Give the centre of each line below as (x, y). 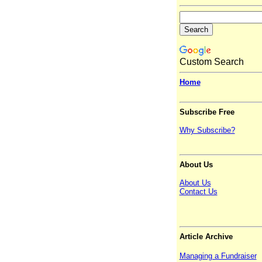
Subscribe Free (207, 112)
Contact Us (198, 192)
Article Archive (206, 237)
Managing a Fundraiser (218, 256)
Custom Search (211, 62)
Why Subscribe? (207, 130)
